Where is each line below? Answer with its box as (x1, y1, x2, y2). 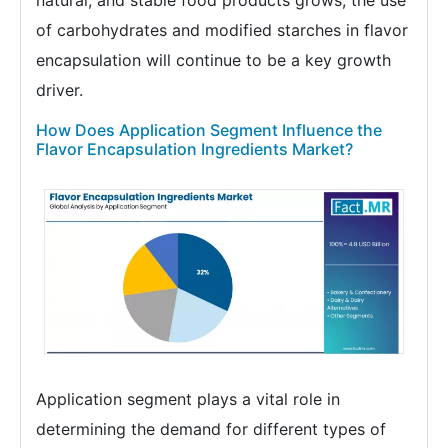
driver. (36, 80, 83, 101)
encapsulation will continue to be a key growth (36, 50, 391, 71)
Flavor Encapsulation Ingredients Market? (36, 139, 353, 160)
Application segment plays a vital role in (36, 388, 340, 409)
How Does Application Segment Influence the (36, 120, 382, 141)
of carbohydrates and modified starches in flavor (36, 20, 408, 41)
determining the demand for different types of (36, 418, 386, 439)
